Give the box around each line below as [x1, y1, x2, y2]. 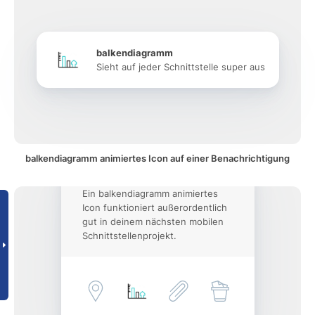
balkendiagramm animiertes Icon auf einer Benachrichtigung [25, 153, 290, 164]
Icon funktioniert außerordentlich [82, 202, 227, 213]
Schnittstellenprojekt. [82, 230, 176, 241]
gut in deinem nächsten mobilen [82, 216, 224, 227]
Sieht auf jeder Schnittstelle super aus [96, 61, 265, 72]
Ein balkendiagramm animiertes [82, 188, 218, 199]
